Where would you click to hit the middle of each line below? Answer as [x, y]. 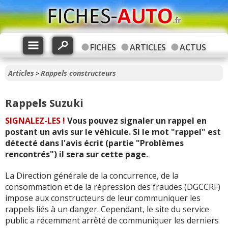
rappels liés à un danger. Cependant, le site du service [107, 209]
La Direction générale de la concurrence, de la [92, 176]
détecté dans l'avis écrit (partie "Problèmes [94, 143]
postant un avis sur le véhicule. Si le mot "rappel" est [113, 132]
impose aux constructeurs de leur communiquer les [103, 198]
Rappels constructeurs [78, 73]
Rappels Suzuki [44, 103]
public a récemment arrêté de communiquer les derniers [112, 220]
